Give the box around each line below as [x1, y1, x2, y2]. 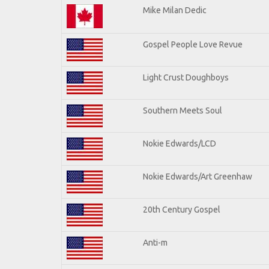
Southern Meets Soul [143, 105, 222, 115]
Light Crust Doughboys [143, 72, 229, 82]
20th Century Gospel [143, 204, 220, 214]
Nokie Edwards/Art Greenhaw [143, 171, 252, 181]
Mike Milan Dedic [143, 5, 207, 15]
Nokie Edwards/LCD [143, 138, 216, 148]
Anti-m [143, 237, 168, 247]
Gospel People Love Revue [143, 39, 243, 49]
